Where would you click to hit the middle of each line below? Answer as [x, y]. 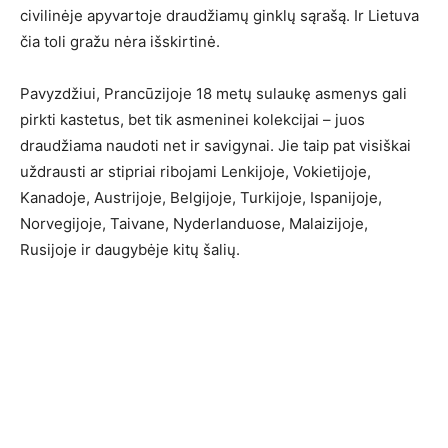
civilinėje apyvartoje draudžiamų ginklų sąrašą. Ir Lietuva [219, 15]
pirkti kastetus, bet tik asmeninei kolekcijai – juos [192, 119]
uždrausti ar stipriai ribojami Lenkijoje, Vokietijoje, [195, 171]
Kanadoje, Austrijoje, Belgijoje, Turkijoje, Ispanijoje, [201, 197]
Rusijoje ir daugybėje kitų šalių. [130, 249]
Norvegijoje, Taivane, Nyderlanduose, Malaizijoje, [194, 223]
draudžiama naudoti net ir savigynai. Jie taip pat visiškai [215, 145]
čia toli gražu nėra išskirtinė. [120, 41]
